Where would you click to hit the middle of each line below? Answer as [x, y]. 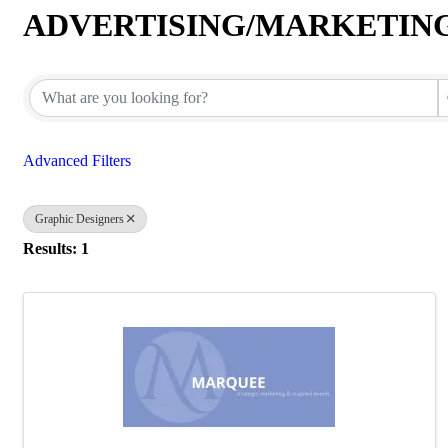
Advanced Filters [77, 160]
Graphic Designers [79, 219]
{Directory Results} [153, 60]
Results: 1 [56, 248]
